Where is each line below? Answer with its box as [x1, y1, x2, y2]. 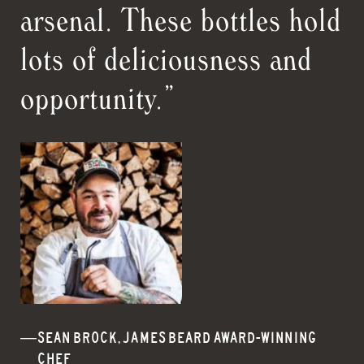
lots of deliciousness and [20, 37, 312, 77]
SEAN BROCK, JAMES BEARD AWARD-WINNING [37, 330, 317, 347]
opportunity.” [20, 76, 175, 116]
